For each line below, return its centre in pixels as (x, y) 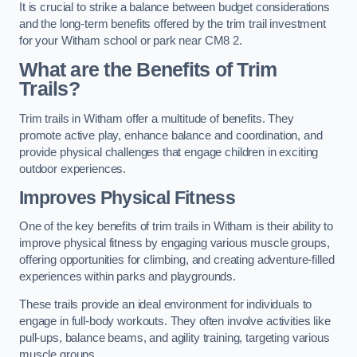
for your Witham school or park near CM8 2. (131, 40)
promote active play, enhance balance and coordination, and (171, 135)
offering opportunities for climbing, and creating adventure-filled (177, 259)
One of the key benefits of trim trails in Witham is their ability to (177, 226)
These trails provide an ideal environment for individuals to (166, 305)
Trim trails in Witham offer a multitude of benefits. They (157, 118)
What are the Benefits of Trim (148, 70)
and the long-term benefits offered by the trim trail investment (173, 24)
